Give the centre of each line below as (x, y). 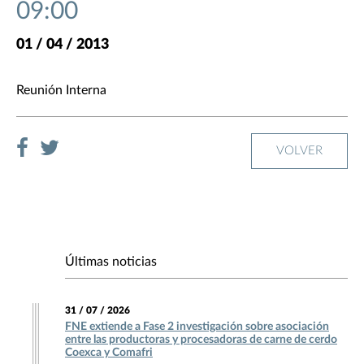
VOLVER (299, 151)
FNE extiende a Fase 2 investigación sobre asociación (197, 327)
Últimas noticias (111, 262)
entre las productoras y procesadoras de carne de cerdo (201, 340)
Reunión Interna (61, 91)
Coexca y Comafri (109, 353)
